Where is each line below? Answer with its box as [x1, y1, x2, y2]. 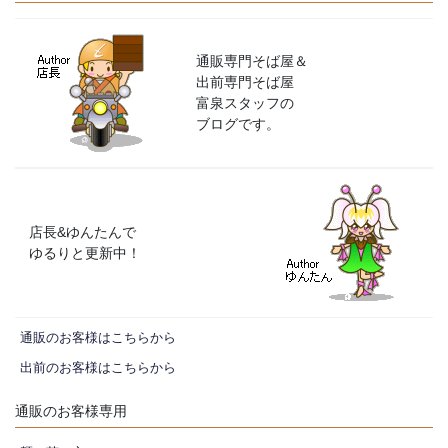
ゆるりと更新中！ [29, 244, 141, 261]
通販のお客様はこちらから [20, 330, 176, 345]
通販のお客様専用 [15, 402, 127, 419]
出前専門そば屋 [196, 73, 294, 90]
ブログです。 [196, 115, 280, 132]
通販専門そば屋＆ [196, 52, 308, 69]
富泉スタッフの [196, 94, 294, 111]
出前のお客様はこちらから [20, 360, 176, 375]
